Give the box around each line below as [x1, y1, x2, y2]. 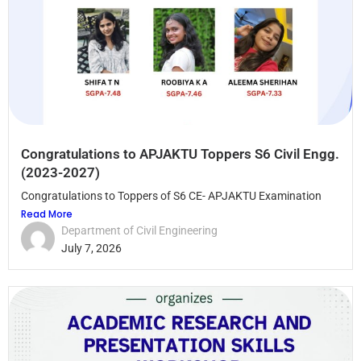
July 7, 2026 [61, 241, 122, 255]
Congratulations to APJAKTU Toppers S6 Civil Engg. [21, 145, 339, 162]
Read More [21, 206, 73, 221]
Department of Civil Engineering [61, 223, 218, 237]
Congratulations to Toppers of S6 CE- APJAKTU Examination [21, 189, 322, 202]
